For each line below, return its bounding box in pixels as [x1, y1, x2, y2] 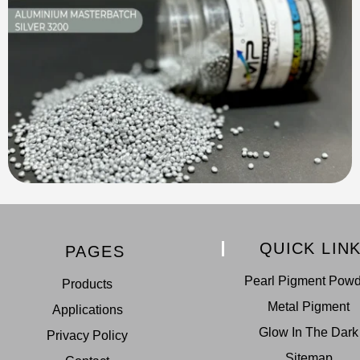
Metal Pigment [268, 300, 350, 314]
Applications [51, 303, 123, 317]
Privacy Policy [47, 329, 129, 343]
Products [62, 277, 113, 292]
